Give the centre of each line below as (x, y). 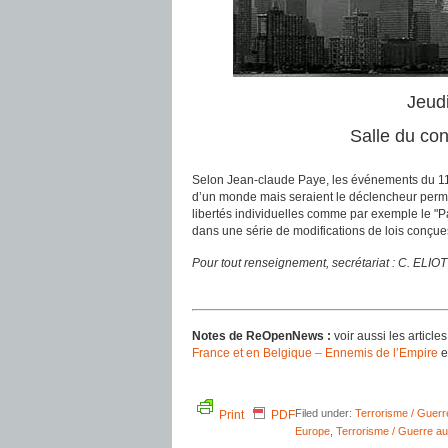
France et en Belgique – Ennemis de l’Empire (315, 353)
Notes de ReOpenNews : (263, 336)
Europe (312, 431)
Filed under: (325, 413)
